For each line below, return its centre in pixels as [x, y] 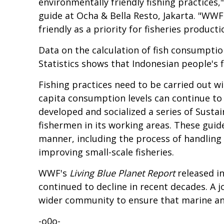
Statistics [59, 64]
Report [160, 173]
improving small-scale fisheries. [106, 152]
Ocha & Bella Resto [117, 16]
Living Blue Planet [107, 173]
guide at [57, 16]
